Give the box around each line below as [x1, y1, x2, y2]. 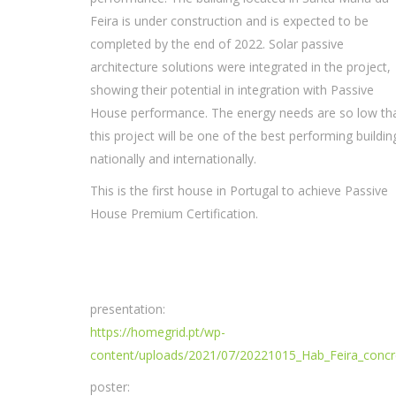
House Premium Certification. [90, 205, 258, 222]
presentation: [90, 301, 165, 317]
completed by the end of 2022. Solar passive [90, 35, 344, 52]
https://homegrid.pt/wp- [90, 324, 225, 340]
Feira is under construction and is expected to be [90, 12, 369, 29]
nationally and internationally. [90, 150, 256, 167]
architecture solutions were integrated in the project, [90, 58, 391, 75]
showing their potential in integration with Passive [90, 81, 374, 98]
